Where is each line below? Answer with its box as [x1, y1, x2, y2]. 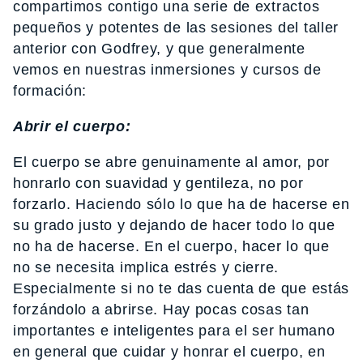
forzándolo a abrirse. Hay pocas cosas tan [13, 301, 310, 318]
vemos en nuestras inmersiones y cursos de [13, 62, 322, 79]
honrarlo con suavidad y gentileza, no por [13, 175, 304, 192]
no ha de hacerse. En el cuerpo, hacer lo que [13, 238, 330, 255]
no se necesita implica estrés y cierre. [13, 259, 280, 276]
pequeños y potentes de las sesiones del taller [13, 19, 340, 36]
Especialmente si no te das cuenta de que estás [13, 280, 350, 297]
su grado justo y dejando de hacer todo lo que [13, 217, 335, 234]
